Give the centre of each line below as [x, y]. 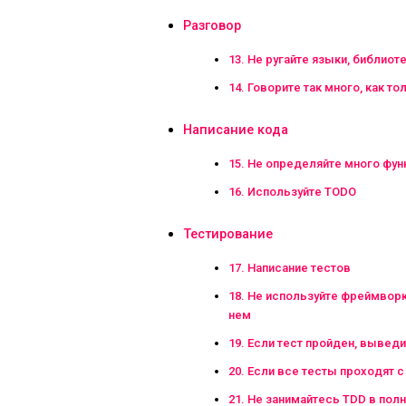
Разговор [212, 25]
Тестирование [228, 234]
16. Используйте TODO [292, 191]
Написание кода [236, 130]
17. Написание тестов [290, 267]
